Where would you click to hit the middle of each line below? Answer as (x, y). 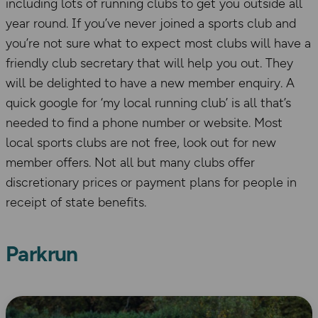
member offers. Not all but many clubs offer (130, 163)
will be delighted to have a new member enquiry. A (150, 83)
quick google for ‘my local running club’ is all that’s (148, 103)
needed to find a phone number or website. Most (144, 123)
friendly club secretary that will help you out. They (149, 64)
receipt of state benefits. (76, 203)
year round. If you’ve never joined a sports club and (151, 24)
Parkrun (42, 254)
